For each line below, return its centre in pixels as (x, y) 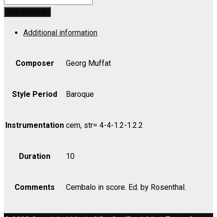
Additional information (60, 32)
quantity (17, 103)
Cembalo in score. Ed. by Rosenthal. (126, 187)
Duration (35, 156)
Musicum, (20, 8)
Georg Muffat (88, 63)
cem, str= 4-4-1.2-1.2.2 (104, 125)
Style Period (35, 94)
